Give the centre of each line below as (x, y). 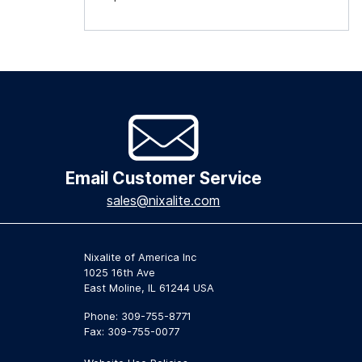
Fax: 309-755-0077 (132, 332)
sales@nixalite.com (164, 201)
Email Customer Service (163, 179)
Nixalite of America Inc (140, 258)
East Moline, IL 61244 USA (149, 288)
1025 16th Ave (120, 273)
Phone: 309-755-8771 (138, 317)
